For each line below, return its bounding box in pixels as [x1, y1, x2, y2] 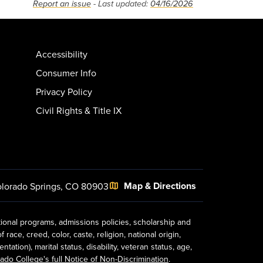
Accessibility [36, 47, 87, 60]
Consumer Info [36, 66, 96, 79]
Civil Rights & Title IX [36, 103, 122, 117]
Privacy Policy [36, 85, 92, 98]
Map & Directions [124, 178, 196, 193]
